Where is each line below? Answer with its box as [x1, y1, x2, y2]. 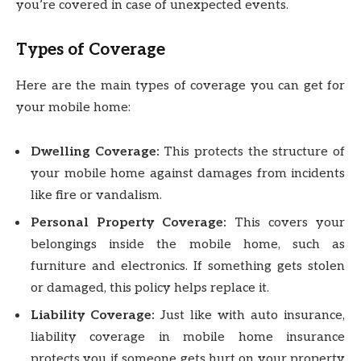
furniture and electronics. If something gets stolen [31, 259, 345, 275]
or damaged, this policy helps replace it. [31, 280, 269, 297]
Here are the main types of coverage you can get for [16, 77, 345, 93]
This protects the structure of [164, 144, 346, 160]
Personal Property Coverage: [31, 215, 234, 231]
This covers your [234, 215, 345, 231]
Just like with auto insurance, [160, 308, 345, 324]
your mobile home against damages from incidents [31, 166, 345, 182]
